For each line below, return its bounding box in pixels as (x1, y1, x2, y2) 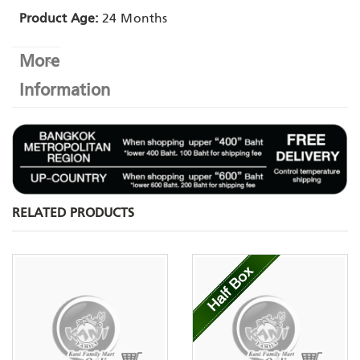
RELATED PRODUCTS (12, 203, 134, 225)
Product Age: (19, 8, 99, 30)
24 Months (98, 8, 167, 30)
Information (19, 77, 110, 104)
